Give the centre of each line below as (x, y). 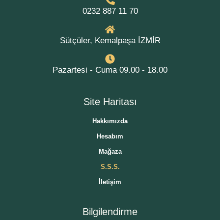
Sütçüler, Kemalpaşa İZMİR (110, 41)
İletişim (110, 182)
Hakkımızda (110, 121)
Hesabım (110, 136)
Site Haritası (110, 102)
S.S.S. (110, 167)
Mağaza (110, 151)
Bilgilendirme (110, 212)
